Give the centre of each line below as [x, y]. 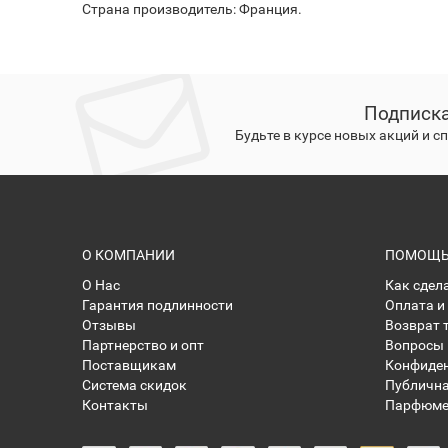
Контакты [115, 405]
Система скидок [135, 385]
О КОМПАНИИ [129, 255]
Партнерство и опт [143, 345]
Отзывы [109, 325]
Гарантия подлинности [158, 305]
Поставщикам [129, 365]
